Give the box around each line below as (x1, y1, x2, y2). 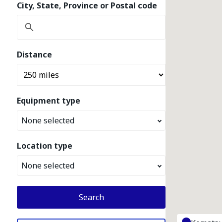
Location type (17, 140, 72, 151)
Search (78, 192, 104, 203)
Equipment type (17, 95, 80, 106)
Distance (17, 49, 52, 60)
